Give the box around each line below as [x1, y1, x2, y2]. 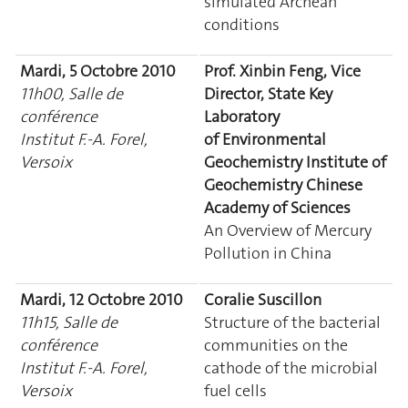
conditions [204, 14, 280, 36]
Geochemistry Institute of [204, 150, 386, 173]
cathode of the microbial [204, 356, 378, 379]
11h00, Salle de [20, 82, 123, 105]
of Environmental [204, 127, 326, 150]
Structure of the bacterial [204, 311, 381, 333]
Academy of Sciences [204, 196, 351, 219]
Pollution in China [204, 241, 331, 264]
